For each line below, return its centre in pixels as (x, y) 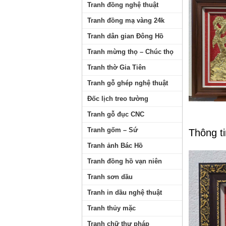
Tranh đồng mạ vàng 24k (126, 20)
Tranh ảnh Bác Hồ (115, 146)
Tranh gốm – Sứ (112, 130)
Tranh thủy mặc (111, 208)
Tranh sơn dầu (110, 177)
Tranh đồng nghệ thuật (123, 5)
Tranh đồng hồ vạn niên (125, 161)
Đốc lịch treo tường (118, 99)
